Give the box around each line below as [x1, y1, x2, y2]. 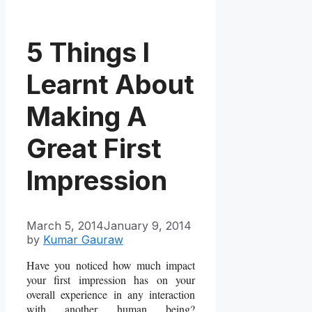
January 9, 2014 [104, 218, 192, 233]
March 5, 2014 [26, 218, 104, 233]
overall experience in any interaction [26, 286, 196, 302]
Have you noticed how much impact [26, 257, 196, 272]
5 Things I [26, 36, 150, 69]
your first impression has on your [26, 272, 196, 287]
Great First [26, 132, 162, 165]
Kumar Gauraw [43, 232, 123, 247]
